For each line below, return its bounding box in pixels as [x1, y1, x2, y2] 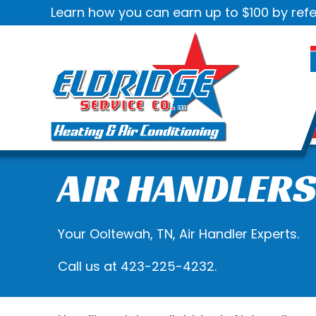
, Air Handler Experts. [173, 224, 299, 243]
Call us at [58, 257, 121, 275]
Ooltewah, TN [90, 224, 173, 243]
